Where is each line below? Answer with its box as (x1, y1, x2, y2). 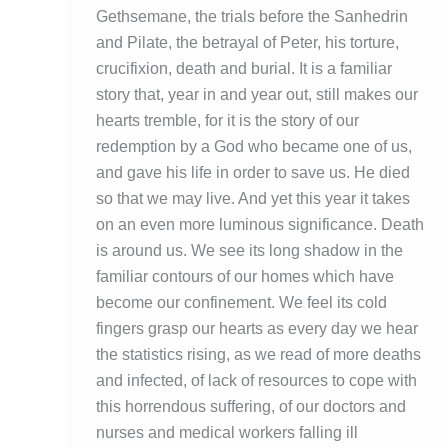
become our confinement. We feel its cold (96, 294, 387, 312)
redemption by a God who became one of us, (96, 138, 412, 156)
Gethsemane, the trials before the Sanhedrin (96, 8, 408, 26)
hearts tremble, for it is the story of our (96, 112, 359, 130)
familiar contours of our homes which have (96, 268, 394, 286)
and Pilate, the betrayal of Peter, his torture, (96, 34, 399, 52)
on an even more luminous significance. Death (96, 216, 424, 234)
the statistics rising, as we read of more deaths (96, 346, 421, 364)
